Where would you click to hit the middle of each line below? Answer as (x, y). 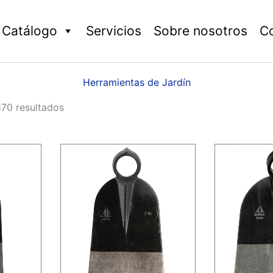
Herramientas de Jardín (136, 82)
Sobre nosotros (200, 31)
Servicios (113, 31)
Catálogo (29, 31)
